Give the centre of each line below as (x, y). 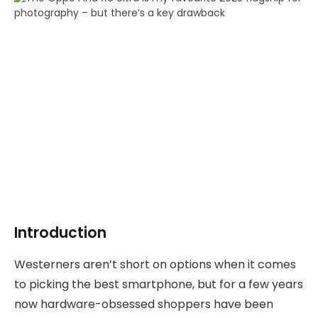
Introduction (60, 233)
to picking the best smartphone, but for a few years (159, 284)
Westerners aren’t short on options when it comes (155, 264)
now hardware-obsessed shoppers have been (144, 304)
